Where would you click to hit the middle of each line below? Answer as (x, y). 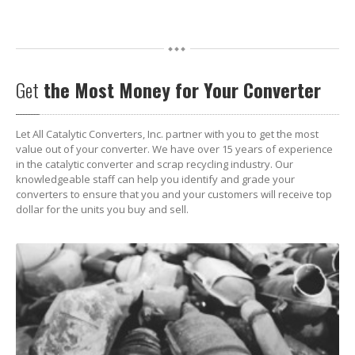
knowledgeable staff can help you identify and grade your (155, 179)
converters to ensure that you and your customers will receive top (174, 194)
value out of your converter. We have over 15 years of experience (174, 149)
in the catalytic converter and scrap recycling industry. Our (155, 164)
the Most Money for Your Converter (180, 90)
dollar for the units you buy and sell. (102, 209)
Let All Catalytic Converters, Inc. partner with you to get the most (167, 134)
